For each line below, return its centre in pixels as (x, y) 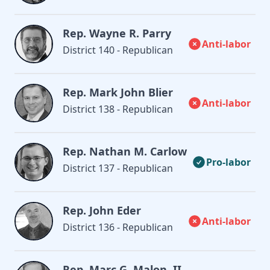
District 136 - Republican (118, 227)
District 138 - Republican (118, 109)
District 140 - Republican (118, 50)
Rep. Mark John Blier (118, 92)
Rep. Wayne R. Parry (117, 33)
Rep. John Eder (102, 210)
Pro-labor (228, 162)
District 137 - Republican (118, 168)
